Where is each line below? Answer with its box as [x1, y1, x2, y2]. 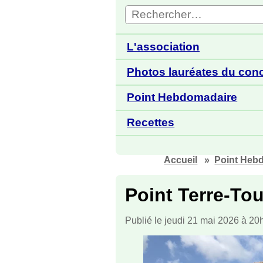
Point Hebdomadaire [127, 91, 238, 104]
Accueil [164, 154, 198, 165]
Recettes [127, 116, 175, 129]
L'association [127, 40, 200, 53]
